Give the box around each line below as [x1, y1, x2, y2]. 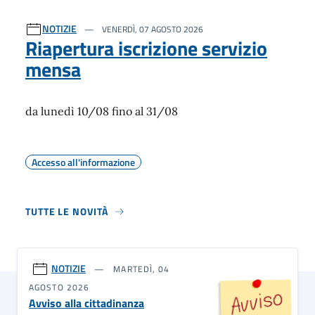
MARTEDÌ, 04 [110, 262, 170, 276]
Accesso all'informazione [32, 154, 135, 169]
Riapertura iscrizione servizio [25, 32, 267, 63]
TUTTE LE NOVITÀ [25, 203, 108, 219]
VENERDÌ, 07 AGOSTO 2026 [100, 22, 203, 36]
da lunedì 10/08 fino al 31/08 [25, 103, 178, 118]
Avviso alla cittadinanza [29, 294, 144, 311]
